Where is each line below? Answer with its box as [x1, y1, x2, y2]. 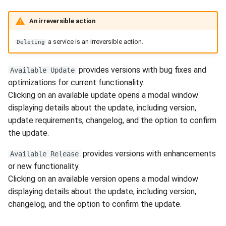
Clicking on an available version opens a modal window [8, 174, 198, 184]
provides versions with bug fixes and [77, 65, 206, 75]
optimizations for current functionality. [8, 78, 144, 88]
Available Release [10, 150, 79, 158]
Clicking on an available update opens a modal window [8, 90, 198, 100]
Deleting [16, 38, 45, 45]
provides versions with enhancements [81, 149, 216, 159]
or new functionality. [8, 161, 80, 172]
